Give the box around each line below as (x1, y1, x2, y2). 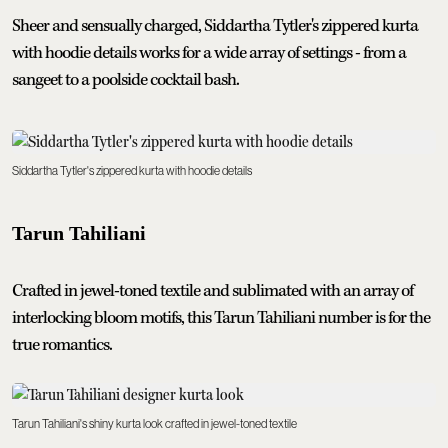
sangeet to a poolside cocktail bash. (12, 68, 239, 91)
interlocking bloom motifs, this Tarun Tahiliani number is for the (12, 306, 430, 329)
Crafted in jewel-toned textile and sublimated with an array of (12, 279, 413, 302)
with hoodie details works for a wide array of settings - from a (12, 41, 406, 64)
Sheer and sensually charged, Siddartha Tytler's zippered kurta (12, 14, 418, 37)
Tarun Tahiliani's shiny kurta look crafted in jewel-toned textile (12, 416, 297, 431)
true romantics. (12, 333, 112, 356)
